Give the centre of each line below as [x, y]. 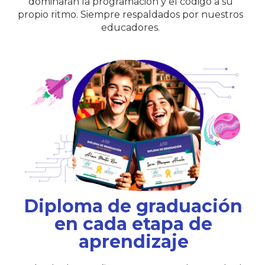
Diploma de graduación [133, 206]
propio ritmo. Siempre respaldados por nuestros [130, 15]
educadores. [130, 28]
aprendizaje [133, 241]
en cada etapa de [133, 224]
